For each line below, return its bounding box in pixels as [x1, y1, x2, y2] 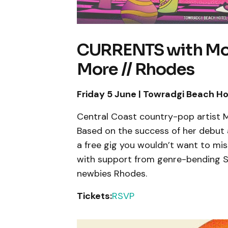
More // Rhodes [77, 59, 195, 79]
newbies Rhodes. [77, 167, 150, 180]
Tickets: [77, 189, 112, 202]
